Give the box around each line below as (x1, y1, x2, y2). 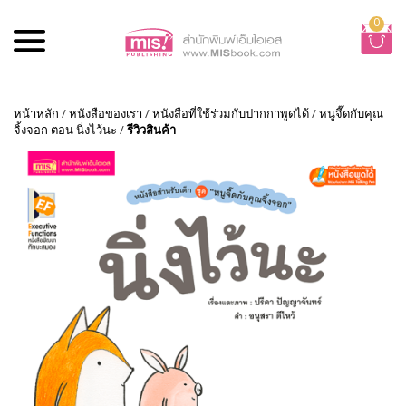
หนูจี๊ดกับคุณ (319, 105, 383, 121)
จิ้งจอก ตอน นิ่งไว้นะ (14, 121, 117, 138)
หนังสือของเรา (69, 105, 142, 121)
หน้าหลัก (14, 105, 59, 121)
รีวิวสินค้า (127, 121, 176, 138)
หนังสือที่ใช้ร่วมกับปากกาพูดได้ (152, 105, 309, 121)
